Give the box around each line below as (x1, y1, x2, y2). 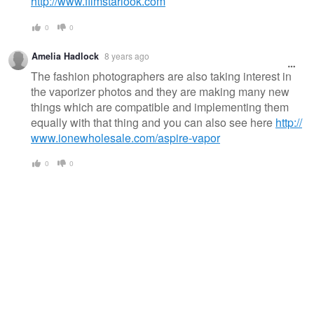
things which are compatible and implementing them (31, 98, 289, 115)
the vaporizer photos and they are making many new (31, 83, 289, 100)
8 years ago (104, 49, 149, 62)
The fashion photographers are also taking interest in (31, 67, 292, 84)
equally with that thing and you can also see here (31, 114, 275, 130)
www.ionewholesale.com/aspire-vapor (31, 129, 220, 146)
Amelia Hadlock (32, 49, 99, 62)
